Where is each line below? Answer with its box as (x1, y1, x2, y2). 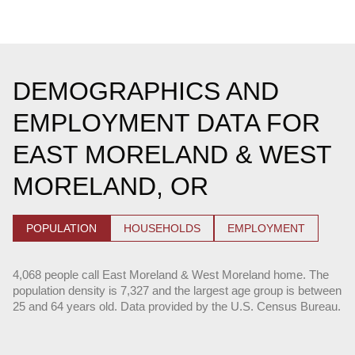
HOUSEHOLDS (124, 221, 200, 235)
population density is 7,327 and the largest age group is (13, 283, 298, 297)
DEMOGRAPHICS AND (13, 76, 279, 105)
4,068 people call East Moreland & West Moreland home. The (13, 267, 329, 281)
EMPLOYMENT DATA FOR (13, 108, 320, 137)
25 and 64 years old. (13, 299, 117, 313)
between (298, 283, 342, 297)
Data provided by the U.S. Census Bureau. (117, 299, 341, 313)
